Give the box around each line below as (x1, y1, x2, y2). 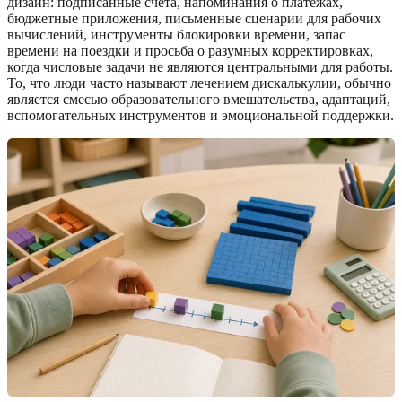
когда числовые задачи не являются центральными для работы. (7, 58, 393, 74)
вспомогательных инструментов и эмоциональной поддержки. (7, 107, 394, 123)
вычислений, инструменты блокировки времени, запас (7, 26, 345, 42)
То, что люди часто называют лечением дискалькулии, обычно (7, 74, 391, 91)
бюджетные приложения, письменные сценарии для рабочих (7, 10, 381, 26)
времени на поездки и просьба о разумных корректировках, (7, 42, 373, 58)
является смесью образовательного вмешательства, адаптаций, (7, 91, 390, 107)
